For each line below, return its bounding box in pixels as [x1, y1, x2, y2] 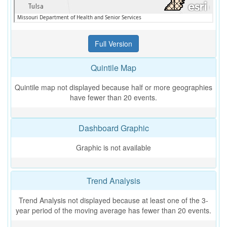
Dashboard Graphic [78, 122, 149, 134]
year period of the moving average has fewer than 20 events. [16, 205, 211, 215]
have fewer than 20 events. [70, 92, 157, 102]
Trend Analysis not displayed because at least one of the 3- [19, 195, 208, 205]
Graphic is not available [76, 142, 151, 153]
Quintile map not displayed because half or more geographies [15, 82, 212, 92]
